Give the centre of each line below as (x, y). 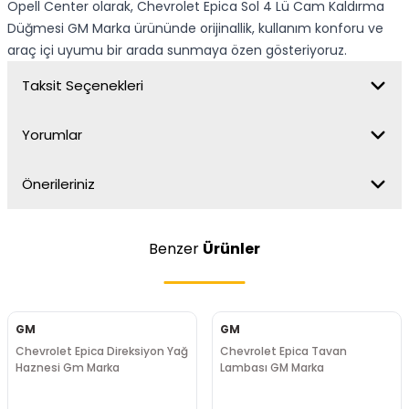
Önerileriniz (58, 184)
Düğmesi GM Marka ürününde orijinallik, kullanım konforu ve (195, 28)
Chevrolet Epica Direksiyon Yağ (102, 351)
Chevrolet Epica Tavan (283, 351)
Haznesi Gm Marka (68, 367)
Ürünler (231, 249)
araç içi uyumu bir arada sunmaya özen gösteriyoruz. (177, 50)
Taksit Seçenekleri (83, 85)
